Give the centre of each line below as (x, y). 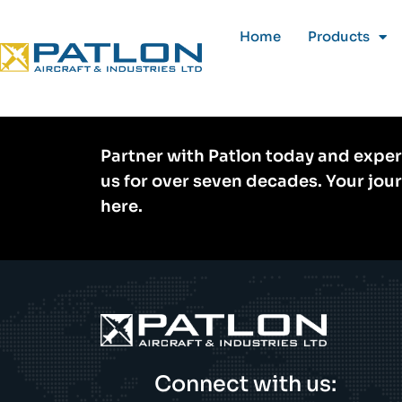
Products (338, 36)
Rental (349, 95)
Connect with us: (245, 384)
